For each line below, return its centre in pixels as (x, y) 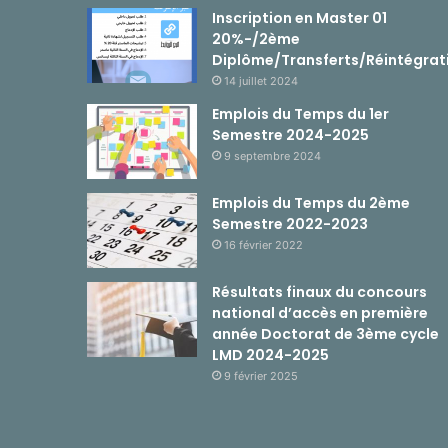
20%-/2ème (256, 39)
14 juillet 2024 (261, 81)
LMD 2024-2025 (270, 355)
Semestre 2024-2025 (290, 135)
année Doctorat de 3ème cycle (325, 334)
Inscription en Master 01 (299, 18)
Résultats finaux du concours (319, 292)
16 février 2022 (263, 245)
